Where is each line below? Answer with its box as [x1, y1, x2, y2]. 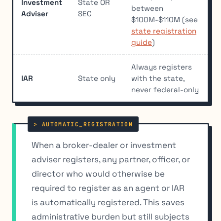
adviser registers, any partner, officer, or [32, 154, 190, 165]
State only [78, 74, 115, 83]
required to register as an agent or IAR [32, 183, 184, 194]
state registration [131, 26, 196, 36]
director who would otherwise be [32, 168, 165, 180]
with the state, [131, 74, 185, 83]
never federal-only [131, 85, 199, 95]
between [131, 3, 163, 13]
